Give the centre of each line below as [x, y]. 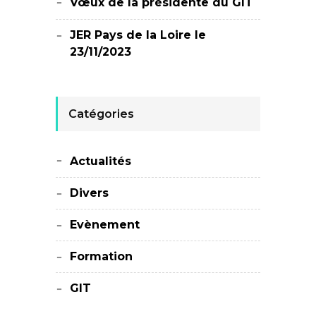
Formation [101, 256]
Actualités [101, 161]
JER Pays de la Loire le [138, 35]
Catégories [101, 114]
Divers [89, 193]
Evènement [105, 225]
